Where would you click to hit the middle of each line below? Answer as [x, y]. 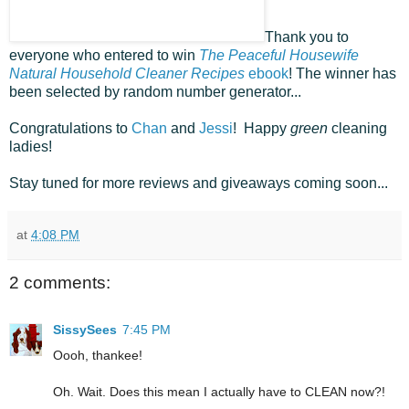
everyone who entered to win [104, 55]
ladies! [31, 146]
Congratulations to [70, 128]
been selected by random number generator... [155, 91]
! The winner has [342, 73]
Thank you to [307, 37]
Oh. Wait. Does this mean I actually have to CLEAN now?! [219, 392]
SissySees [85, 330]
